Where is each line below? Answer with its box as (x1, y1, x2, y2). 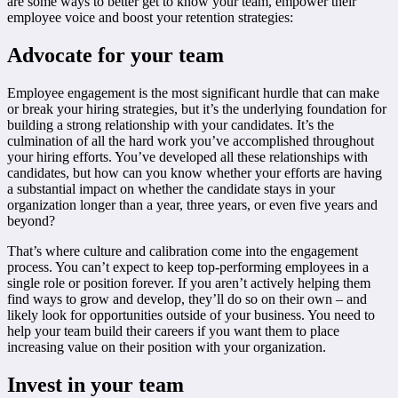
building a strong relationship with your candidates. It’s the (7, 116, 334, 132)
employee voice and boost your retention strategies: (7, 9, 293, 25)
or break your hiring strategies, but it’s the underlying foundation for (7, 100, 386, 116)
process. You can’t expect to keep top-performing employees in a (7, 259, 369, 275)
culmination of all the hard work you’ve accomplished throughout (7, 132, 374, 148)
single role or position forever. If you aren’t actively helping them (7, 275, 370, 291)
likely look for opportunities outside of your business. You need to (7, 306, 375, 322)
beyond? (7, 212, 55, 228)
